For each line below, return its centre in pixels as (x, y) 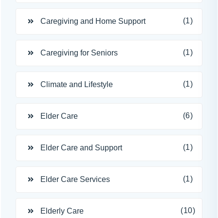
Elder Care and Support (81, 148)
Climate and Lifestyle (77, 84)
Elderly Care (62, 211)
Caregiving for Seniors (79, 53)
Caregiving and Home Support (93, 21)
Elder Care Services (75, 179)
